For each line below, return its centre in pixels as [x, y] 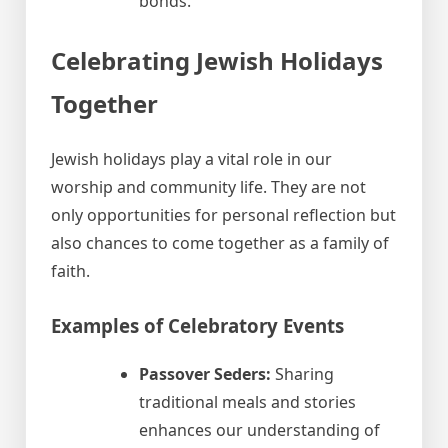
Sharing [302, 374]
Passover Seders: [205, 374]
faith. [70, 270]
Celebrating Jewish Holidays [217, 60]
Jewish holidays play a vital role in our [191, 158]
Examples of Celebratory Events [197, 325]
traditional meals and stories [247, 402]
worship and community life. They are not [208, 186]
